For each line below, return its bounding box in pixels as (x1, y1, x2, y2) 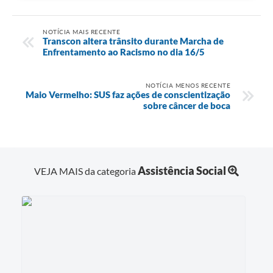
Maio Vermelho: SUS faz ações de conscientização (26, 88, 230, 100)
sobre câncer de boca (143, 99, 230, 111)
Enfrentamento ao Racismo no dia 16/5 (43, 46, 205, 57)
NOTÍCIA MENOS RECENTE (145, 81, 230, 89)
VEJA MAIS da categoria (34, 165, 138, 177)
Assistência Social (138, 163, 226, 177)
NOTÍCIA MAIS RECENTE (43, 27, 120, 35)
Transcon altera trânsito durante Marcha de (43, 35, 224, 46)
